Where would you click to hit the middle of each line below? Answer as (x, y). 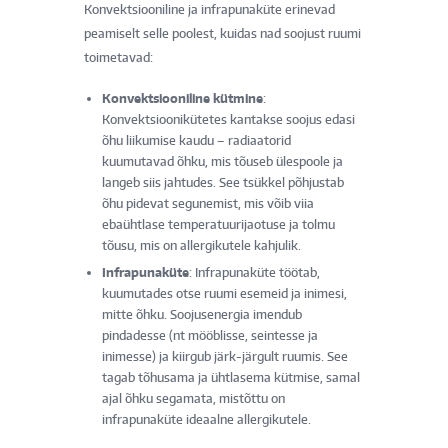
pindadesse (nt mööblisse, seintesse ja (210, 335)
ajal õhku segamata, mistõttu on (193, 398)
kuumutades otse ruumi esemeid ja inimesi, (224, 293)
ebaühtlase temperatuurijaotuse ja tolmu (218, 224)
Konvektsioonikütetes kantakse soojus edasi (228, 119)
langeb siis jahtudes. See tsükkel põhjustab (223, 182)
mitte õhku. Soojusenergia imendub (202, 314)
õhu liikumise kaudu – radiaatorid (196, 140)
